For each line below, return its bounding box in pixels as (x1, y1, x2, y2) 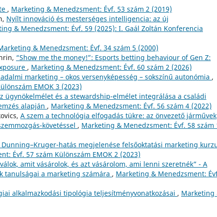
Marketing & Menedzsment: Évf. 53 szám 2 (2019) (11, 4, 172, 14)
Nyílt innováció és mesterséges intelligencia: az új (6, 14, 169, 23)
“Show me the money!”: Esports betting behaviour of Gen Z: (16, 52, 211, 62)
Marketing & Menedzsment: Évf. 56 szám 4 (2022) (51, 101, 212, 110)
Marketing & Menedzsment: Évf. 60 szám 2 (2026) (31, 62, 192, 72)
